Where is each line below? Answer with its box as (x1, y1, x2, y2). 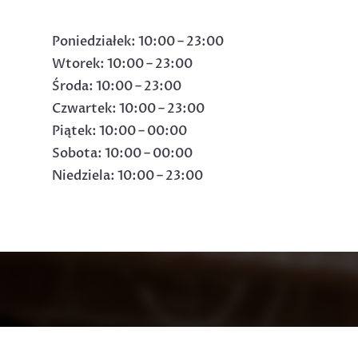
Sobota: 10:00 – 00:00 (51, 145, 193, 163)
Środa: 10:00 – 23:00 (51, 78, 181, 96)
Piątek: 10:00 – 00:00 (51, 122, 187, 141)
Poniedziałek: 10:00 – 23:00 (51, 33, 224, 51)
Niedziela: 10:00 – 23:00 (51, 167, 203, 185)
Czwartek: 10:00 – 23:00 (51, 100, 205, 118)
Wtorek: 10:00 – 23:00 (51, 55, 193, 74)
